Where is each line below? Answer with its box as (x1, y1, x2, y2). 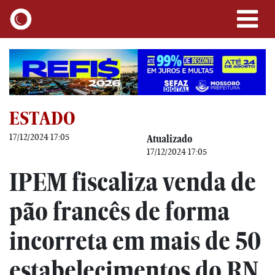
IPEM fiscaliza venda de (9, 166, 256, 197)
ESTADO (9, 107, 76, 129)
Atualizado (147, 132, 192, 145)
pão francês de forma (9, 196, 230, 227)
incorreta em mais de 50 (9, 225, 261, 256)
